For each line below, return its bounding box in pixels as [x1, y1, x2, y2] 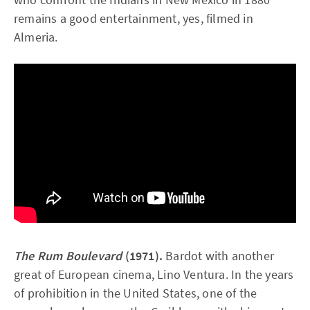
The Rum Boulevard [14, 248, 122, 264]
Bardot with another [163, 248, 275, 264]
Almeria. [14, 28, 58, 45]
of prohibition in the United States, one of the [14, 285, 257, 301]
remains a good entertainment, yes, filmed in [14, 10, 253, 26]
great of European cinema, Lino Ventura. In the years [14, 266, 294, 282]
